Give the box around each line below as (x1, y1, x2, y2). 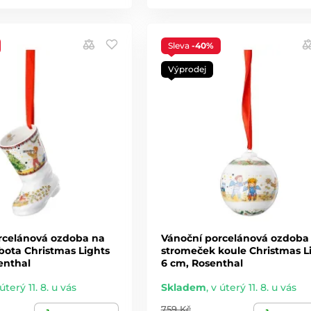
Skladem (160, 280, 206, 294)
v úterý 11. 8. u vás (210, 280, 296, 294)
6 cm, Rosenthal (160, 256, 243, 269)
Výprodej (167, 63, 206, 74)
